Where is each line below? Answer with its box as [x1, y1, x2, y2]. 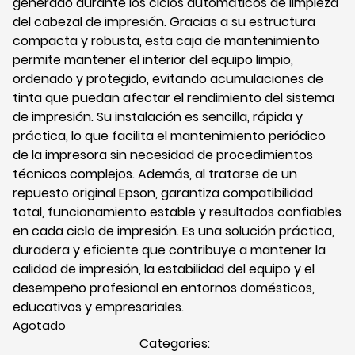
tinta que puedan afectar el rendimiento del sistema [13, 89, 334, 108]
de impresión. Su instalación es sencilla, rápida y [13, 108, 303, 127]
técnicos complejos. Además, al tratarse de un [13, 165, 297, 184]
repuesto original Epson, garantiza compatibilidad [13, 184, 313, 203]
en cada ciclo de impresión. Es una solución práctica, [13, 222, 334, 241]
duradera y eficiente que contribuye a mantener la [13, 241, 326, 260]
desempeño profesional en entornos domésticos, [13, 279, 315, 298]
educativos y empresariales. [13, 298, 184, 317]
